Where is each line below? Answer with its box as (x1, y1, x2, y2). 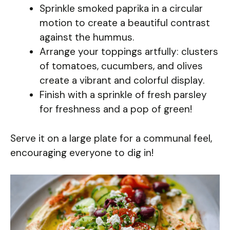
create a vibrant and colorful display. (40, 74, 204, 87)
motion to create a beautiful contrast (40, 16, 210, 30)
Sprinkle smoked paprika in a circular (40, 2, 203, 15)
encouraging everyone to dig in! (10, 146, 154, 159)
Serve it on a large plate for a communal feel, (10, 131, 212, 145)
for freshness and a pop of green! (40, 103, 192, 116)
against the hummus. (40, 31, 134, 44)
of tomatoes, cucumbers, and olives (40, 60, 203, 73)
